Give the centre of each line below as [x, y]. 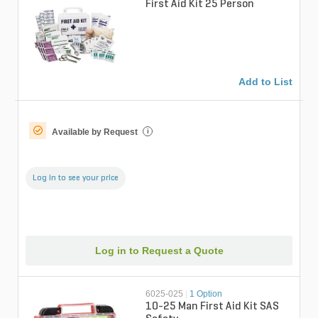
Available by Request [95, 132]
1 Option [206, 294]
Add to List [265, 81]
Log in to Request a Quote [159, 250]
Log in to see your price [76, 179]
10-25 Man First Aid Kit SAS [213, 306]
